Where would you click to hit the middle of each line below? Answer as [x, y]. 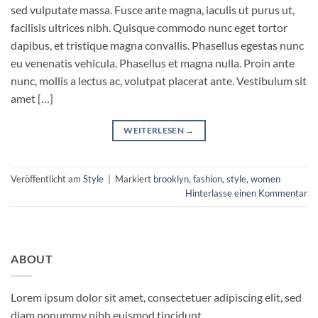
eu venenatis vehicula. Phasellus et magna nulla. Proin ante [153, 62]
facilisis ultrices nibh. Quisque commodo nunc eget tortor [149, 27]
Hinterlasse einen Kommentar [246, 193]
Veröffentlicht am [47, 179]
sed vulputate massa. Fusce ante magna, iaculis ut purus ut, [153, 9]
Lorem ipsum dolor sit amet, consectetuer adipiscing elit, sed [156, 297]
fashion [208, 179]
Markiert [134, 179]
